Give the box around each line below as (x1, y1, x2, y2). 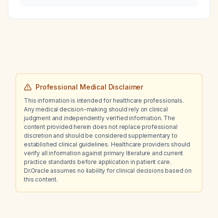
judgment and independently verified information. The (24, 114, 175, 122)
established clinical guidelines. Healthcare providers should (24, 141, 190, 148)
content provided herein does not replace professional (24, 123, 178, 130)
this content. (24, 176, 58, 183)
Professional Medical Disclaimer (36, 83, 144, 91)
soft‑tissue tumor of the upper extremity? (47, 2, 175, 10)
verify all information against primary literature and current (24, 149, 183, 157)
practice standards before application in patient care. (24, 158, 171, 165)
